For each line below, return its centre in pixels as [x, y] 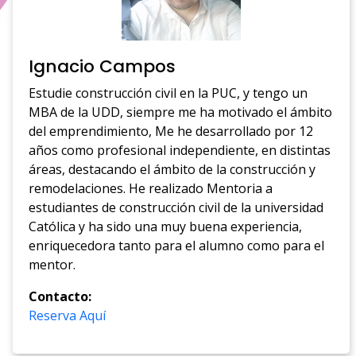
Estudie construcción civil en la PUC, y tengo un [168, 93]
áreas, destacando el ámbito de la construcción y [172, 169]
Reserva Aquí [68, 315]
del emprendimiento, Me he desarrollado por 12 [171, 131]
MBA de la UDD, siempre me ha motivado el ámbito [181, 112]
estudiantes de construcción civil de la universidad [176, 207]
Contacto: [60, 296]
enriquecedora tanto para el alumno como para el [177, 245]
